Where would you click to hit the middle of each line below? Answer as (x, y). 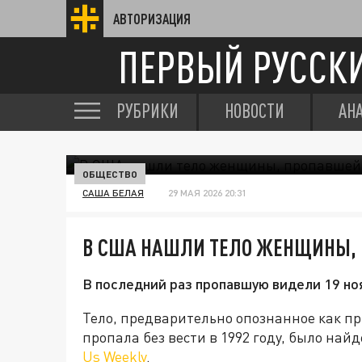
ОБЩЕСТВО (110, 174)
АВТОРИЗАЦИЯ (152, 19)
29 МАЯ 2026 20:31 (207, 193)
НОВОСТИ (255, 111)
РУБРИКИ (147, 111)
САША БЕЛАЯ (113, 193)
